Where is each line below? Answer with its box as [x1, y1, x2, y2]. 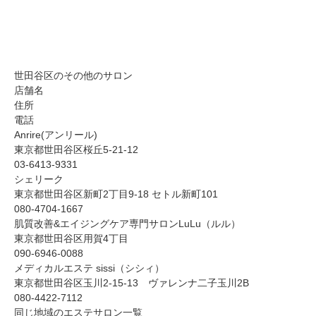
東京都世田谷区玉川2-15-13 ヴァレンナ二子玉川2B [14, 277, 249, 288]
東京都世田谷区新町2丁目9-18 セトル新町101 [14, 188, 218, 200]
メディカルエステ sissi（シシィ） [14, 262, 164, 274]
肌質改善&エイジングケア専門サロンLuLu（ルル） [14, 218, 241, 229]
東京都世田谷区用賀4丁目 [14, 233, 128, 244]
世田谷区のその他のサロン [14, 70, 133, 81]
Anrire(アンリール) [14, 129, 97, 140]
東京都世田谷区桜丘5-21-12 [14, 144, 138, 155]
